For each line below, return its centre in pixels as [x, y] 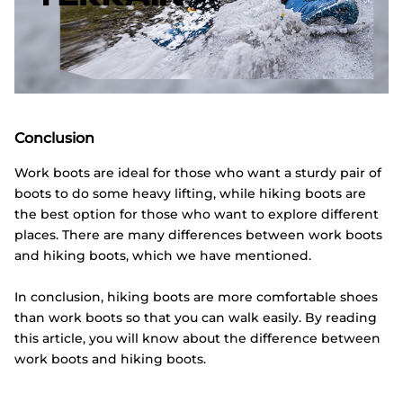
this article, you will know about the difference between [197, 338]
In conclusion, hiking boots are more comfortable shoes [196, 296]
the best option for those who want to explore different [197, 215]
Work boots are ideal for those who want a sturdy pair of [198, 173]
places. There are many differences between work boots [198, 235]
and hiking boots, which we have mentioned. [163, 256]
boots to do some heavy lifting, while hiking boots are [190, 194]
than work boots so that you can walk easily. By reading [196, 317]
